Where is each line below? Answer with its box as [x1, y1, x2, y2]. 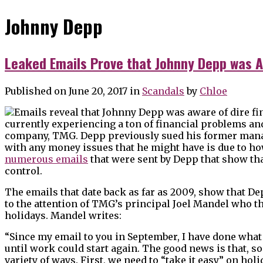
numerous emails [5, 153, 88, 166]
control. [5, 165, 42, 177]
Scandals [142, 85, 184, 97]
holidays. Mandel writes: [5, 210, 122, 222]
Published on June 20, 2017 [5, 85, 127, 97]
